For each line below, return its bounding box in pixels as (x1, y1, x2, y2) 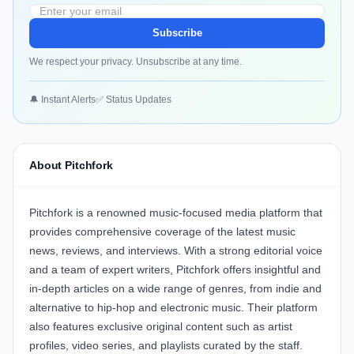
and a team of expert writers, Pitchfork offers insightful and (29, 263, 321, 277)
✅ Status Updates (96, 94, 171, 106)
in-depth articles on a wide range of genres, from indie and (29, 282, 322, 296)
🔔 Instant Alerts (29, 94, 96, 106)
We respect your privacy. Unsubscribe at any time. (29, 56, 242, 68)
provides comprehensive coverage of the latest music (29, 225, 296, 239)
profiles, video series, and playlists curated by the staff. (29, 339, 303, 352)
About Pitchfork (29, 159, 113, 172)
